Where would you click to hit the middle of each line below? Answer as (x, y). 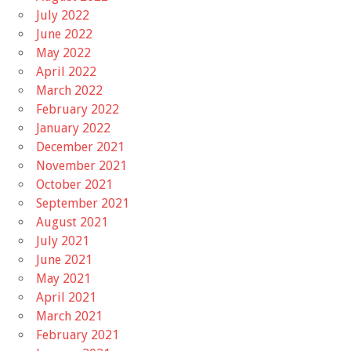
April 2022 (66, 71)
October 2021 (74, 184)
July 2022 (63, 15)
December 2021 (80, 147)
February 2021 (78, 335)
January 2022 (73, 128)
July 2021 (63, 241)
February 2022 (78, 109)
